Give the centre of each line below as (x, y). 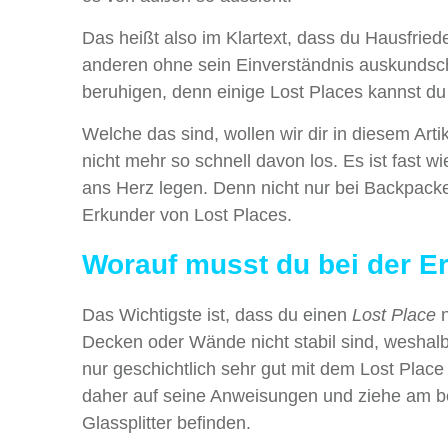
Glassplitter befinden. (166, 423)
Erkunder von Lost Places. (187, 215)
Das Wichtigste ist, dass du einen (217, 315)
